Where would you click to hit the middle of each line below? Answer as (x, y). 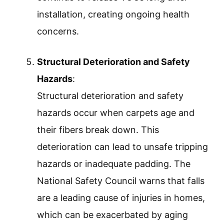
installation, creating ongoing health (113, 14)
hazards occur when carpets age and (116, 113)
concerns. (58, 31)
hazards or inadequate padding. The (114, 164)
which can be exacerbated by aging (112, 215)
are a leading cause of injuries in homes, (121, 198)
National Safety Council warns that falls (121, 181)
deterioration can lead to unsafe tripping (122, 147)
